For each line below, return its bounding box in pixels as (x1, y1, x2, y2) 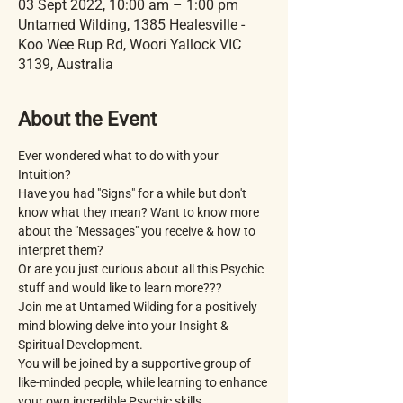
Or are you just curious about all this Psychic (18, 261, 266, 276)
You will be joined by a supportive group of (18, 355, 254, 371)
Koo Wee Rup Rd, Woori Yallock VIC (18, 35, 241, 53)
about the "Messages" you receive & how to (18, 223, 258, 238)
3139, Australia (18, 55, 113, 73)
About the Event (18, 107, 157, 130)
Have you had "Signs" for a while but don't (18, 185, 249, 201)
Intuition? (18, 166, 71, 182)
